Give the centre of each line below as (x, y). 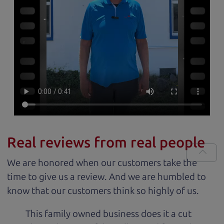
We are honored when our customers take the (102, 162)
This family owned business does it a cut (109, 214)
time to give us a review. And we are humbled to (106, 176)
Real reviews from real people (106, 143)
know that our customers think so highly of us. (103, 190)
